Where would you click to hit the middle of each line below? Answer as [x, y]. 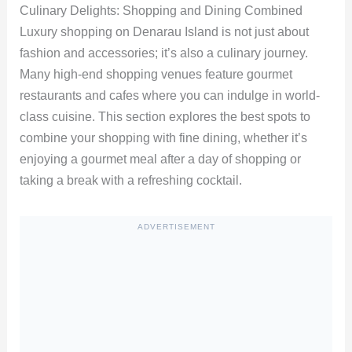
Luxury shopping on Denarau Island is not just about [164, 32]
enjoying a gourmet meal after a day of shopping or [160, 159]
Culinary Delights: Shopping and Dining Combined [161, 11]
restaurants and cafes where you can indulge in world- [169, 96]
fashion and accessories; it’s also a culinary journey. [163, 53]
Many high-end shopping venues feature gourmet [156, 75]
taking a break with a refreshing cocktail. [130, 181]
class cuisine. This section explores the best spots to [165, 117]
